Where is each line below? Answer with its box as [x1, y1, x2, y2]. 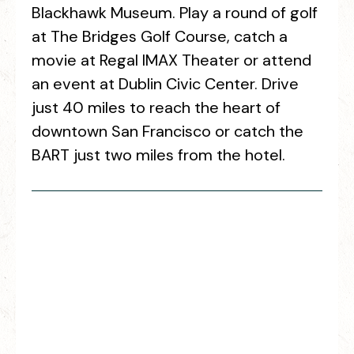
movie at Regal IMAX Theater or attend [32, 50, 311, 70]
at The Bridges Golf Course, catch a [32, 26, 288, 47]
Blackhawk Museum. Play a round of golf [32, 2, 318, 23]
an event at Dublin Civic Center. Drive [32, 73, 299, 94]
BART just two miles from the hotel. [32, 145, 285, 165]
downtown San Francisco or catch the [32, 121, 303, 141]
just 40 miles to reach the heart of [32, 97, 281, 118]
